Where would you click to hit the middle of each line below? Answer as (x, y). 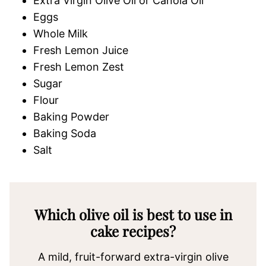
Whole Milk (61, 34)
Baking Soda (65, 133)
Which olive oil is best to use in (133, 214)
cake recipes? (133, 231)
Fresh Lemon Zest (79, 67)
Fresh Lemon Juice (81, 50)
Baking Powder (71, 117)
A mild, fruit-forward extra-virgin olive (133, 257)
